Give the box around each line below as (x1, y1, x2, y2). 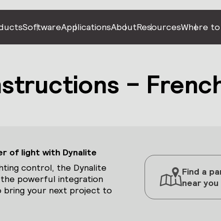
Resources (136, 21, 181, 33)
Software (22, 21, 61, 33)
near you (182, 177, 219, 188)
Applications (61, 21, 111, 33)
